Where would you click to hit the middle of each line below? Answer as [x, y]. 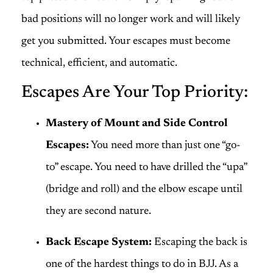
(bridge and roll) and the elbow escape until [144, 190]
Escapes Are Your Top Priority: [135, 93]
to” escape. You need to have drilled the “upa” [146, 168]
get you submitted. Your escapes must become [126, 41]
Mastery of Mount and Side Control [136, 124]
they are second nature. [98, 212]
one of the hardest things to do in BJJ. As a [142, 264]
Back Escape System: [99, 242]
